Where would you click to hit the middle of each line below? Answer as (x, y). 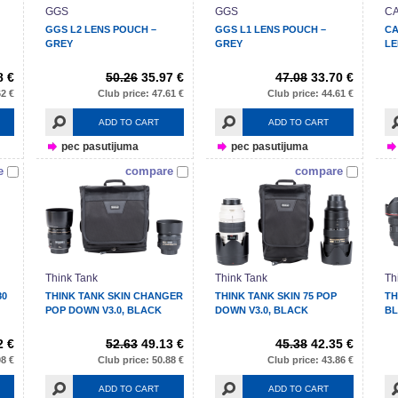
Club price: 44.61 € (310, 94)
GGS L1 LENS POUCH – (271, 30)
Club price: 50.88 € (141, 360)
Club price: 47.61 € (141, 94)
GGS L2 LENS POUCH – (101, 30)
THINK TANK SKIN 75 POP (276, 296)
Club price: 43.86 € (310, 360)
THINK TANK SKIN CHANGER (114, 296)
